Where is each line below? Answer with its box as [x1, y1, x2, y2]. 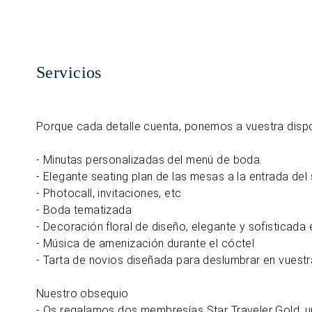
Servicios [36, 63, 102, 81]
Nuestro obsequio [36, 287, 129, 300]
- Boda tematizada [36, 203, 132, 217]
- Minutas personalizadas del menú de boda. [36, 153, 263, 166]
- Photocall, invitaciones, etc [36, 187, 182, 200]
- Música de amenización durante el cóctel [36, 237, 255, 250]
